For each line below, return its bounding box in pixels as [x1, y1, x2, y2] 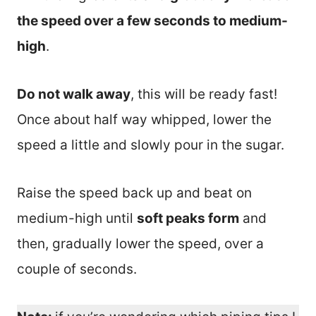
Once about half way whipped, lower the [17, 111, 272, 128]
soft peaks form [137, 209, 239, 226]
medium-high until [17, 209, 137, 226]
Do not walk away [17, 85, 130, 102]
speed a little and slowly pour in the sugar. [17, 136, 284, 153]
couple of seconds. [17, 260, 137, 277]
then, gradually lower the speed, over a [17, 235, 264, 252]
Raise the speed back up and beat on [17, 184, 252, 201]
